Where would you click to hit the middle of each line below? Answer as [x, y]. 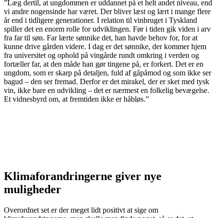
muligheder [33, 189]
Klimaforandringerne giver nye [83, 176]
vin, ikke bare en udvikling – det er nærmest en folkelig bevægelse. [107, 91]
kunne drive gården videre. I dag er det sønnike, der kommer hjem [105, 47]
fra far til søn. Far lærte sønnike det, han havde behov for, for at [101, 38]
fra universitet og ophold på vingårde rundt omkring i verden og [101, 55]
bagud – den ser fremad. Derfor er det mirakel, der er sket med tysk [107, 82]
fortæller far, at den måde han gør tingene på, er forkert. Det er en [104, 64]
